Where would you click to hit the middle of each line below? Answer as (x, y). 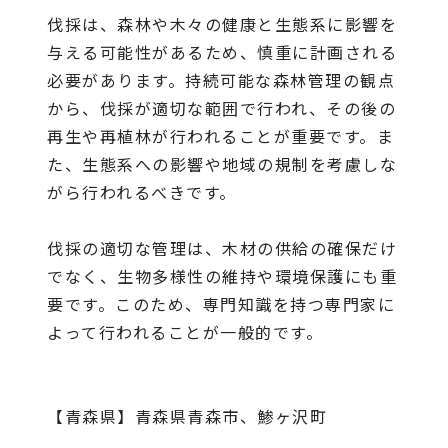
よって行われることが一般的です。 (185, 331)
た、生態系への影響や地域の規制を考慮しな (222, 163)
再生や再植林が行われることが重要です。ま (221, 135)
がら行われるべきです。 (142, 191)
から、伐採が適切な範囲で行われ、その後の (222, 107)
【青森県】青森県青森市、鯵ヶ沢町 (187, 415)
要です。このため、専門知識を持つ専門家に (221, 303)
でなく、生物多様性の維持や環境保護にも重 (222, 275)
